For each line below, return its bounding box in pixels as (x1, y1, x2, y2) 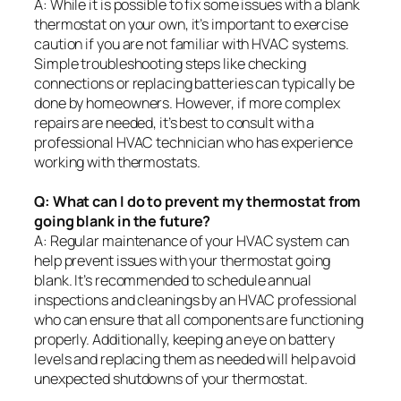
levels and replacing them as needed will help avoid (34, 348, 355, 369)
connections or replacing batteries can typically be (34, 73, 354, 93)
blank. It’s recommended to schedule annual (34, 269, 311, 290)
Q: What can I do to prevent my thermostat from (34, 191, 362, 211)
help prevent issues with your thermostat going (34, 250, 331, 270)
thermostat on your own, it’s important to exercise (34, 13, 348, 34)
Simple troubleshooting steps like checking (34, 53, 306, 73)
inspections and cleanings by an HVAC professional (34, 289, 358, 310)
